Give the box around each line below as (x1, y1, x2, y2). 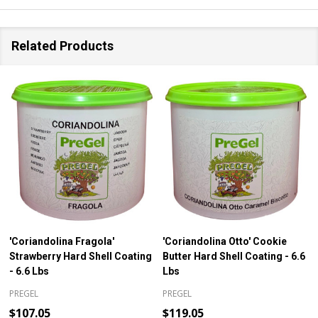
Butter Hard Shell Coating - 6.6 (163, 251, 305, 262)
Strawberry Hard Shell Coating (9, 251, 152, 262)
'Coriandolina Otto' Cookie (163, 236, 287, 247)
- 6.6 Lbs (9, 265, 49, 277)
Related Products (11, 38, 114, 53)
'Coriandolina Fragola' (9, 236, 114, 247)
